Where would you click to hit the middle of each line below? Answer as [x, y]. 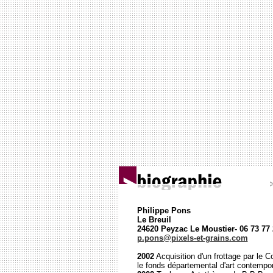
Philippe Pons [164, 211]
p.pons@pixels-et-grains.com [192, 238]
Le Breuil [154, 220]
